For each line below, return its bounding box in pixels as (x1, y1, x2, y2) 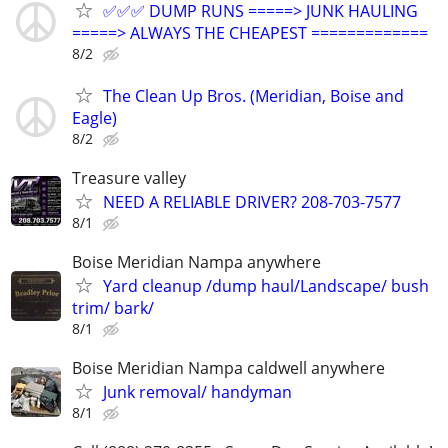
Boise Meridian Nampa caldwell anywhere (72, 357, 385, 380)
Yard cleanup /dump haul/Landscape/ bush (103, 274, 429, 297)
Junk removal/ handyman (103, 381, 292, 404)
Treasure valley (72, 166, 186, 189)
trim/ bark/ (72, 296, 154, 319)
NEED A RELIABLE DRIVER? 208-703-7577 (103, 190, 401, 213)
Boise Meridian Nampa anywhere (72, 250, 321, 273)
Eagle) (72, 106, 117, 129)
